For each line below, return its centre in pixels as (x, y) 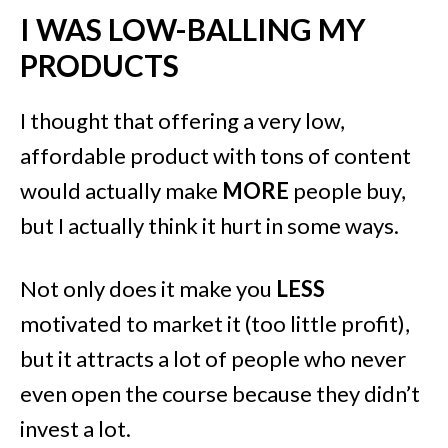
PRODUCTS (99, 64)
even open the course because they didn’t (220, 393)
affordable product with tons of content (215, 155)
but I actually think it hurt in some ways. (209, 225)
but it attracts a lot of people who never (213, 358)
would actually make (121, 190)
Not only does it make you (148, 288)
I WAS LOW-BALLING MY (193, 28)
